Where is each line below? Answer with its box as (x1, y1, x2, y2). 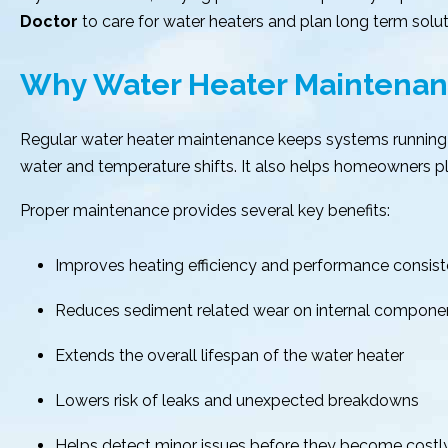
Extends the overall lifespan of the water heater (55, 346, 404, 365)
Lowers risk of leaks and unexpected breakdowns (55, 391, 419, 410)
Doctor (20, 12, 78, 31)
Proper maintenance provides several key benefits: (20, 201, 390, 220)
